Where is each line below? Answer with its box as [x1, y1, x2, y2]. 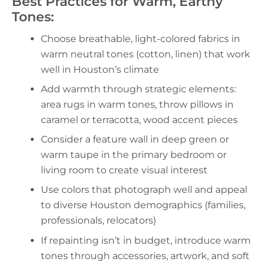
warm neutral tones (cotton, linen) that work [40, 48, 250, 60]
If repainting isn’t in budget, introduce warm [40, 234, 251, 246]
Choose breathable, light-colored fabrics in [40, 33, 240, 44]
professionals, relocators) [40, 215, 156, 227]
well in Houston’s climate [40, 63, 159, 75]
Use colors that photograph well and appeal [40, 184, 247, 196]
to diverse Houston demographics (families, [40, 199, 245, 211]
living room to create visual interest [40, 164, 208, 176]
